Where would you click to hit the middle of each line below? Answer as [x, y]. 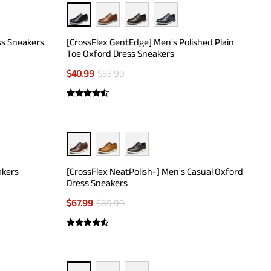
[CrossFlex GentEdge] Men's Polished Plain [150, 42]
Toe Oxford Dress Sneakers [120, 54]
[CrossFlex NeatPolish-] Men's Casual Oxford [155, 171]
